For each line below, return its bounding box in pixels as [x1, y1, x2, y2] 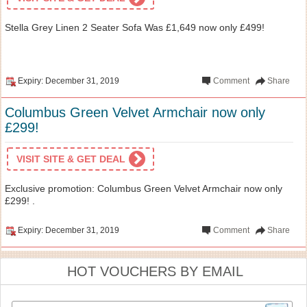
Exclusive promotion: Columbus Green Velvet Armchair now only [5, 182, 282, 194]
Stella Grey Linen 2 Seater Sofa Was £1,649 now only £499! [5, 21, 265, 33]
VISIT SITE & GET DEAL [16, 153, 125, 164]
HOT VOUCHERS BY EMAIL [67, 263, 243, 279]
